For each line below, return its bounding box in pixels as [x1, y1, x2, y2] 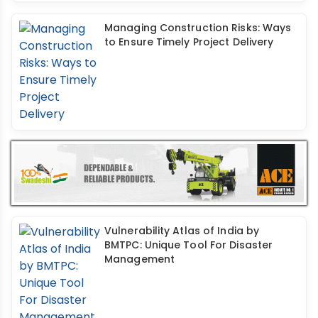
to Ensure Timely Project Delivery [104, 35, 274, 50]
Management [104, 251, 175, 266]
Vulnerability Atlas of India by [104, 223, 260, 238]
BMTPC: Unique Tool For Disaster [104, 237, 273, 252]
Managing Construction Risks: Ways [104, 21, 292, 35]
